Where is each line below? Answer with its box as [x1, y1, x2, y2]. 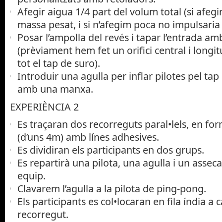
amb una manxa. [17, 82, 93, 96]
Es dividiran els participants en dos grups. [17, 143, 204, 157]
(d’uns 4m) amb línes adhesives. [17, 130, 159, 144]
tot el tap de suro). [17, 56, 100, 70]
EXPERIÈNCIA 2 [10, 100, 79, 113]
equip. [17, 169, 46, 183]
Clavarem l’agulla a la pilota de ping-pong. [17, 182, 206, 196]
